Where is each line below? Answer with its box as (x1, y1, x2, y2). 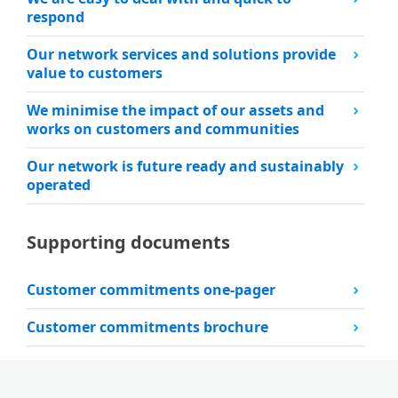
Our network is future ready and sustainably (27, 156, 345, 176)
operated (27, 175, 92, 195)
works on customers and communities (27, 119, 300, 139)
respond (27, 7, 85, 27)
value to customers (27, 63, 163, 83)
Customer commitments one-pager (27, 280, 276, 299)
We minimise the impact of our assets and (27, 100, 325, 120)
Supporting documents (27, 230, 231, 254)
